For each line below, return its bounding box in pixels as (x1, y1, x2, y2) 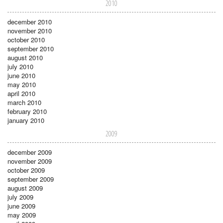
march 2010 (7, 97, 41, 107)
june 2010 (7, 70, 35, 80)
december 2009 (7, 147, 52, 157)
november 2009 (7, 156, 52, 166)
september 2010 (7, 43, 54, 53)
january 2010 (7, 115, 44, 125)
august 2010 (7, 52, 43, 62)
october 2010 (7, 34, 45, 44)
